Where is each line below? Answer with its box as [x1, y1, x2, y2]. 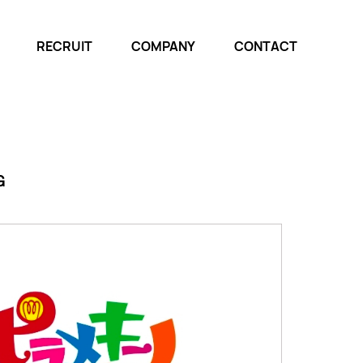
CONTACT [234, 38, 298, 55]
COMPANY [131, 38, 196, 55]
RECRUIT [36, 38, 92, 55]
